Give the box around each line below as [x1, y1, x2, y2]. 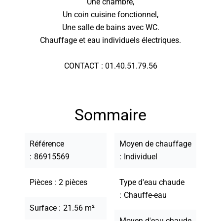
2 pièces [59, 178, 87, 187]
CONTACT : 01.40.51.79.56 [64, 61, 157, 71]
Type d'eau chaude [119, 178, 184, 187]
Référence [30, 139, 64, 148]
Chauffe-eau [124, 190, 167, 200]
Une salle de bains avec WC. [62, 23, 159, 32]
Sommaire [74, 106, 147, 124]
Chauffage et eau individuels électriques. [40, 36, 181, 45]
